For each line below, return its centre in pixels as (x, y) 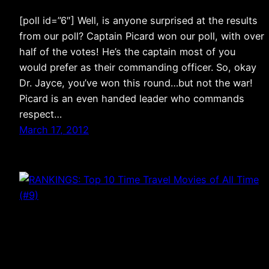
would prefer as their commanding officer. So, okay (138, 68)
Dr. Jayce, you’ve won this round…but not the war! (136, 83)
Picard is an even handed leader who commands (132, 99)
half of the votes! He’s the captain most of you (127, 52)
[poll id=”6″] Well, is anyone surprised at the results (138, 21)
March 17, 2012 (54, 130)
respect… (41, 114)
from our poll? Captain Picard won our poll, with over (142, 36)
